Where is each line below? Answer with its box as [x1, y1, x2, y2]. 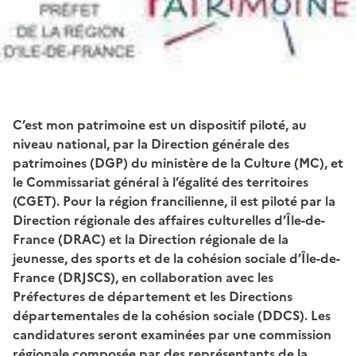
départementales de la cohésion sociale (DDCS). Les [13, 305, 331, 325]
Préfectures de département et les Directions [13, 286, 292, 306]
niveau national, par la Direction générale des [13, 133, 289, 153]
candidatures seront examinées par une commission [13, 324, 331, 344]
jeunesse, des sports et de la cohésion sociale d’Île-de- [13, 248, 340, 268]
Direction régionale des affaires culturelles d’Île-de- [13, 210, 325, 230]
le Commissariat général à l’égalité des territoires [13, 172, 308, 192]
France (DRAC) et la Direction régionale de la [13, 229, 288, 249]
